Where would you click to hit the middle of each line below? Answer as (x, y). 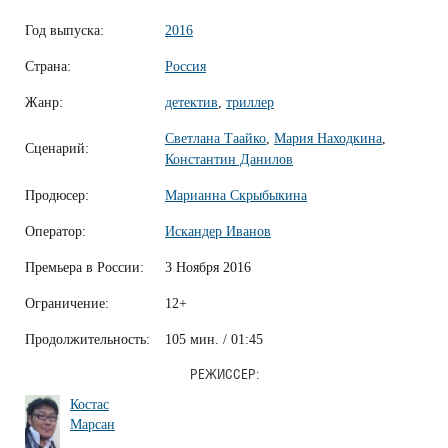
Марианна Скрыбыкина (236, 196)
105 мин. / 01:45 (214, 340)
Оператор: (55, 232)
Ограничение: (67, 304)
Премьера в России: (84, 268)
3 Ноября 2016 (208, 268)
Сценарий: (57, 149)
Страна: (48, 67)
